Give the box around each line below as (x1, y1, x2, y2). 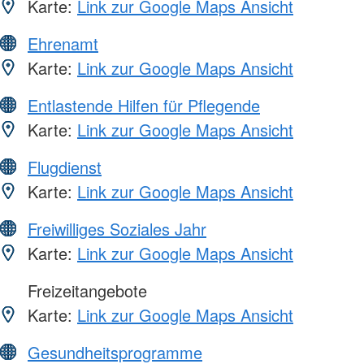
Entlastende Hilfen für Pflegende (28, 93, 260, 117)
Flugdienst (28, 154, 102, 179)
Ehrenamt (28, 31, 98, 55)
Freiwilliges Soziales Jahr (28, 216, 206, 240)
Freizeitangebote (23, 278, 147, 302)
